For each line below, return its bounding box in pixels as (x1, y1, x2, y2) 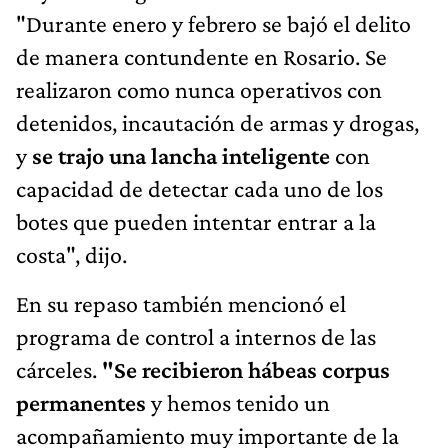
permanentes (16, 389, 146, 417)
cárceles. (16, 356, 102, 384)
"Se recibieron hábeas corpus (102, 356, 390, 384)
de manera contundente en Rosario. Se (16, 43, 387, 71)
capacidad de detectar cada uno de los (16, 175, 383, 203)
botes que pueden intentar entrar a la (16, 208, 376, 236)
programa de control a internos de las (16, 323, 376, 351)
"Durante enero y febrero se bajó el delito (16, 10, 411, 38)
